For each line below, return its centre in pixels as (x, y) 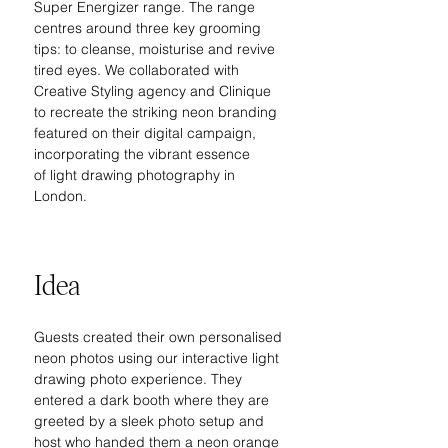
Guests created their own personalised (160, 337)
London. (60, 196)
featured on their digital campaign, (147, 133)
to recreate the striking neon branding (157, 112)
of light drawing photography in (136, 175)
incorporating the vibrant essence (144, 154)
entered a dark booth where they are (153, 400)
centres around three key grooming (149, 28)
